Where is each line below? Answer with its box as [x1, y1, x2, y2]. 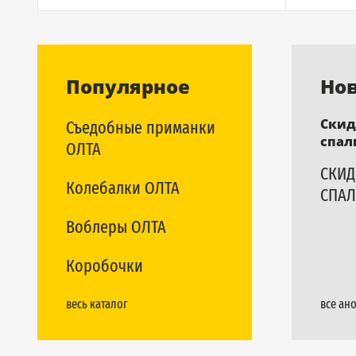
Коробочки [66, 255, 143, 277]
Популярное [66, 73, 190, 99]
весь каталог [66, 296, 128, 311]
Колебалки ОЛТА [66, 177, 180, 199]
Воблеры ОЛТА [66, 216, 166, 238]
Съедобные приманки [66, 117, 215, 138]
